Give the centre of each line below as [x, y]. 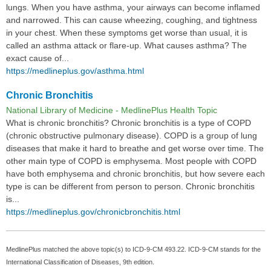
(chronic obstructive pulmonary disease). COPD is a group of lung [132, 135]
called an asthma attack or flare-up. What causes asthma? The [126, 46]
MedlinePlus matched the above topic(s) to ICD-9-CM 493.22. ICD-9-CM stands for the [133, 249]
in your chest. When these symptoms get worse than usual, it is [127, 33]
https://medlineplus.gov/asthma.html [75, 71]
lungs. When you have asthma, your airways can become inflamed [133, 8]
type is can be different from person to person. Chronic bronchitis [130, 186]
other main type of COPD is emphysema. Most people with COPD [131, 161]
